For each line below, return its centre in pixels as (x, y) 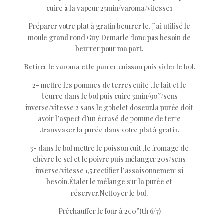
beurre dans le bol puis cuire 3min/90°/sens (109, 96)
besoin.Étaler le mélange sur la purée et (109, 182)
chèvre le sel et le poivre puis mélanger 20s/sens (109, 159)
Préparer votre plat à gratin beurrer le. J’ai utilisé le (109, 26)
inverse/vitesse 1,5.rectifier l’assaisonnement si (109, 170)
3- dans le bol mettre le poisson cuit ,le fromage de (109, 148)
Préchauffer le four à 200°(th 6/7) (109, 211)
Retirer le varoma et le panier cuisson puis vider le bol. (109, 67)
